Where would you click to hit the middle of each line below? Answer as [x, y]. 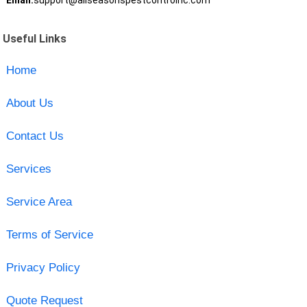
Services [28, 169]
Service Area [39, 201]
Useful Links [35, 38]
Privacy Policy [43, 267]
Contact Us [35, 136]
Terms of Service [49, 234]
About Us [29, 103]
